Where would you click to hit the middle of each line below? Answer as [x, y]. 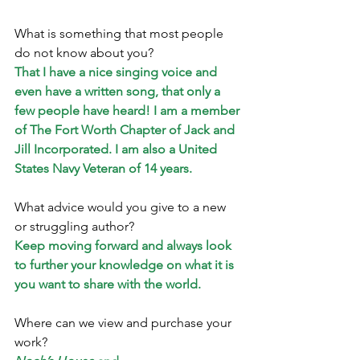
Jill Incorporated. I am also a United [117, 149]
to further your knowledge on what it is [126, 264]
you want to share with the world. [108, 284]
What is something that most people [121, 33]
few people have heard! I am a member [129, 110]
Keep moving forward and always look [125, 245]
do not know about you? [86, 52]
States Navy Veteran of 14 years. [103, 168]
